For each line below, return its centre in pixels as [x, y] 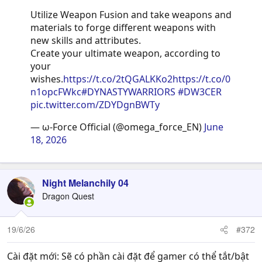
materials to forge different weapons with [123, 27]
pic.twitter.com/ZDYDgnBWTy [95, 105]
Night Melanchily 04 [85, 183]
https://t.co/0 [201, 79]
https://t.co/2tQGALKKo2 [118, 79]
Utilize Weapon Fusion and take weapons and [131, 15]
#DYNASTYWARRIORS [128, 92]
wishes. [47, 79]
